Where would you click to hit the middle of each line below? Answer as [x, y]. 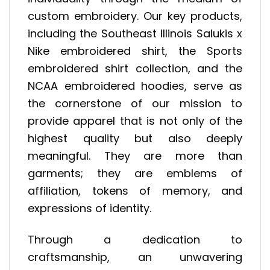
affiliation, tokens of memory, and [135, 190]
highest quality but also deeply [135, 138]
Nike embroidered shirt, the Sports [135, 51]
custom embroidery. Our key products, [135, 16]
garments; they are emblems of [135, 173]
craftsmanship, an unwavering [135, 257]
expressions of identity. [89, 208]
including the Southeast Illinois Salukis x [135, 33]
